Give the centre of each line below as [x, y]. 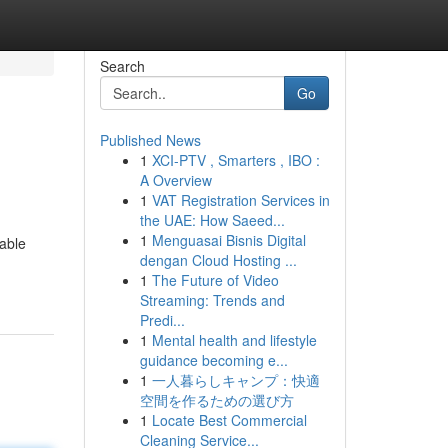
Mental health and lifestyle [234, 340]
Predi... [162, 320]
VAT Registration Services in [240, 200]
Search [122, 66]
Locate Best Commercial [229, 420]
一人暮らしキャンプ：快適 [235, 380]
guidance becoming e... [213, 360]
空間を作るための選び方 [216, 400]
